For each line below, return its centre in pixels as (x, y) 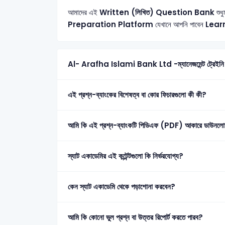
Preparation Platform (110, 24)
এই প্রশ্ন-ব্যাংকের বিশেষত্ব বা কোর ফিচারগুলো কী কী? (137, 95)
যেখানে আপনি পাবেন (179, 24)
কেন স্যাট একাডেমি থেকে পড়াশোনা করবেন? (121, 187)
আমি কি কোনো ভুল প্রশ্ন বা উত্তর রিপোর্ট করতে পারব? (135, 217)
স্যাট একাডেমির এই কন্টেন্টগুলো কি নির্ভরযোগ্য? (125, 156)
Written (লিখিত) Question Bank (157, 12)
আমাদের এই (83, 12)
